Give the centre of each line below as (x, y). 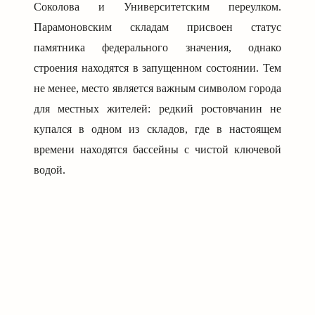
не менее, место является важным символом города (157, 88)
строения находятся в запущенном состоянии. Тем (157, 67)
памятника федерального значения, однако (157, 47)
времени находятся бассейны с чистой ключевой (157, 149)
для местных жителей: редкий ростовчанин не (157, 108)
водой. (50, 169)
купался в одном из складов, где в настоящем (157, 129)
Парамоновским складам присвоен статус (157, 27)
